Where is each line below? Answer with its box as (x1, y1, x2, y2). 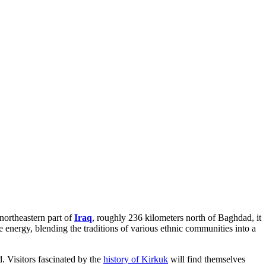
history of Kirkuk (103, 254, 168, 264)
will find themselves (168, 254, 245, 264)
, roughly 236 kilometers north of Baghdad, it (92, 212, 261, 223)
